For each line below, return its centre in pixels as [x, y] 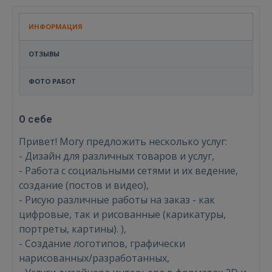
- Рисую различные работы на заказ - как [117, 200]
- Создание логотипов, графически [102, 243]
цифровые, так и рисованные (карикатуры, [122, 214]
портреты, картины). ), [73, 229]
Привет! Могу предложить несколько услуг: [123, 141]
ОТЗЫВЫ [44, 54]
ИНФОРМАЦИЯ [56, 26]
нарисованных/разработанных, [94, 258]
